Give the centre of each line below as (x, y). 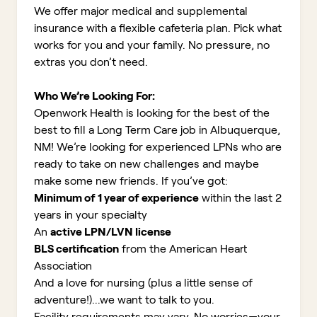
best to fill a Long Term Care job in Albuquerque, (157, 130)
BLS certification (76, 249)
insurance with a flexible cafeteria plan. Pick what (158, 28)
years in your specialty (91, 215)
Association (63, 266)
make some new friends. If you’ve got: (131, 181)
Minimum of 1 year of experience (116, 198)
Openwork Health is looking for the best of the (152, 113)
